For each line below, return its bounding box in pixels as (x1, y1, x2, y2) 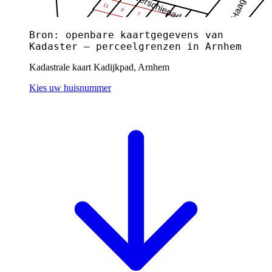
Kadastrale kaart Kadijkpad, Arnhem (29, 61, 169, 72)
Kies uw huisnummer (29, 82, 111, 93)
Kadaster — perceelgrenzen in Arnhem (29, 40, 242, 52)
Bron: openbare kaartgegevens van (29, 29, 223, 41)
